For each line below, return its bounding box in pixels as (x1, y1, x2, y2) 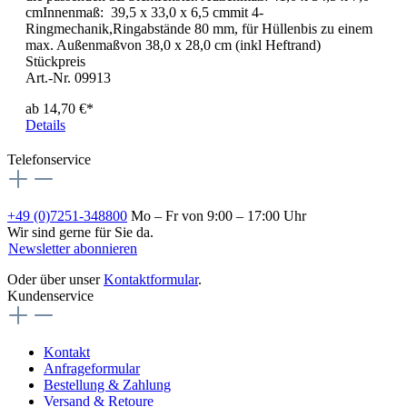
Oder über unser (7, 272, 104, 288)
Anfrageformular (44, 361, 140, 377)
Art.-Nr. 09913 (25, 70, 111, 86)
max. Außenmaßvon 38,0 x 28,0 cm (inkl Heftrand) (25, 37, 321, 54)
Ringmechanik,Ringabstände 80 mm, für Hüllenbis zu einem (25, 21, 372, 37)
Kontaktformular (104, 272, 198, 288)
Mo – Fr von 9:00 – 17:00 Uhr (127, 208, 306, 224)
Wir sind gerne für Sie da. (7, 224, 154, 241)
